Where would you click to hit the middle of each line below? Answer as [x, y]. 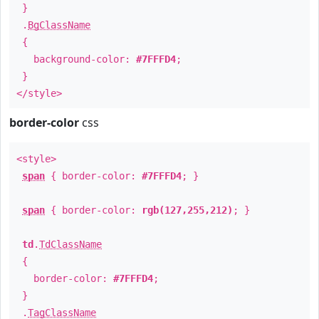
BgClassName [59, 25]
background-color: [76, 59]
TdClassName [70, 244]
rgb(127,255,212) [187, 210]
